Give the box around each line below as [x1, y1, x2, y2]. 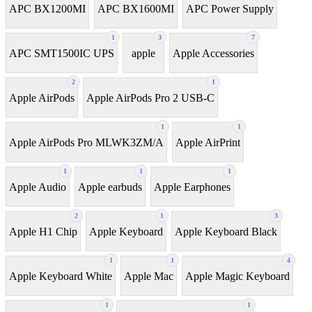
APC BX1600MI [97, 2, 174, 15]
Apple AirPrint [175, 136, 240, 148]
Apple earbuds [78, 180, 142, 193]
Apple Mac [124, 270, 173, 282]
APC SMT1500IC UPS [9, 47, 114, 59]
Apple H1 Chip [9, 225, 77, 237]
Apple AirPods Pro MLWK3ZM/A [9, 136, 164, 148]
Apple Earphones [154, 180, 231, 193]
